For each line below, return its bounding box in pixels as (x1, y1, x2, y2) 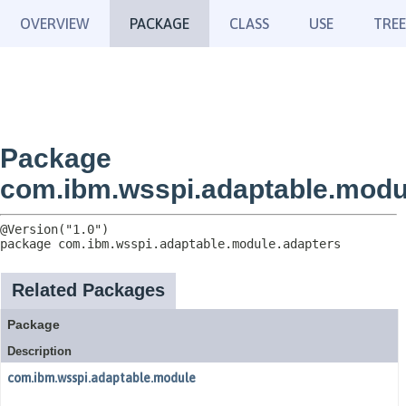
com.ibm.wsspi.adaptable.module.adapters (58, 237, 341, 251)
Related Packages (12, 280, 165, 300)
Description (7, 344, 72, 358)
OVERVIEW (20, 15, 90, 32)
